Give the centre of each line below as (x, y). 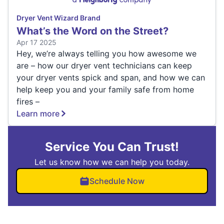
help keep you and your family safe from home (105, 90)
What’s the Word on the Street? (92, 31)
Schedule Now (117, 181)
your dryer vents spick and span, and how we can (111, 78)
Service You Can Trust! (112, 147)
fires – (28, 102)
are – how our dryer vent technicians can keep (104, 66)
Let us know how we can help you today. (112, 162)
